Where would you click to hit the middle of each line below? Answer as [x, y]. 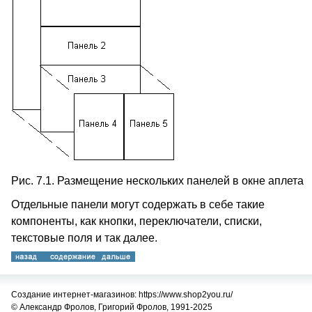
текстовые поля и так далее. [84, 238]
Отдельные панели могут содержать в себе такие [138, 204]
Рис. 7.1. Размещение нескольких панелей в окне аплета [157, 181]
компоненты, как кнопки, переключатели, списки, [136, 221]
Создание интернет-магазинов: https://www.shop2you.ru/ [122, 295]
